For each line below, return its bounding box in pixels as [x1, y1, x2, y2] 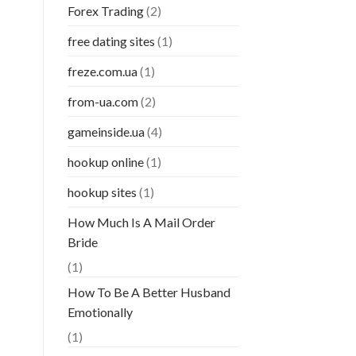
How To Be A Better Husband [67, 284, 230, 300]
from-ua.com [67, 94, 138, 110]
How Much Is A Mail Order [67, 215, 215, 230]
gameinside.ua [67, 124, 145, 140]
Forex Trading [67, 3, 144, 19]
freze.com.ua [67, 64, 137, 79]
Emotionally [67, 304, 133, 320]
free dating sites [67, 33, 155, 49]
